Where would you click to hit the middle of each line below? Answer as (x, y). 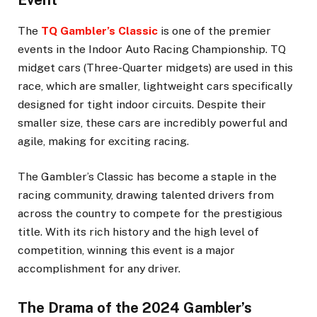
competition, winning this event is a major (126, 250)
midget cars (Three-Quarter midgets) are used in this (155, 67)
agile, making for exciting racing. (103, 141)
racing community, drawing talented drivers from (146, 195)
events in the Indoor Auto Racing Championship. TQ (152, 49)
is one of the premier (214, 30)
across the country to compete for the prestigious (150, 213)
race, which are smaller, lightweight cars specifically (155, 86)
